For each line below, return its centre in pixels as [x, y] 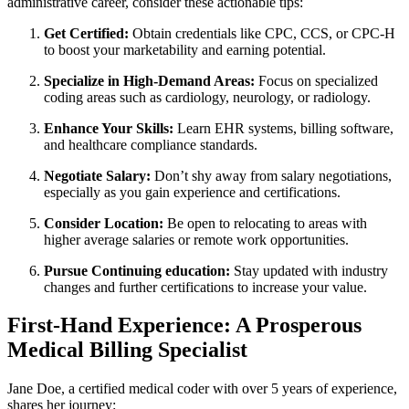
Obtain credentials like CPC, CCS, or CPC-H [262, 33]
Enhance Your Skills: [109, 128]
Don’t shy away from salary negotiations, [271, 175]
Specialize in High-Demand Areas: [149, 80]
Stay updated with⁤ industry [309, 270]
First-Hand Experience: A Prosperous [184, 325]
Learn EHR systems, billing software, [283, 128]
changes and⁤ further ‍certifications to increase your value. [205, 287]
